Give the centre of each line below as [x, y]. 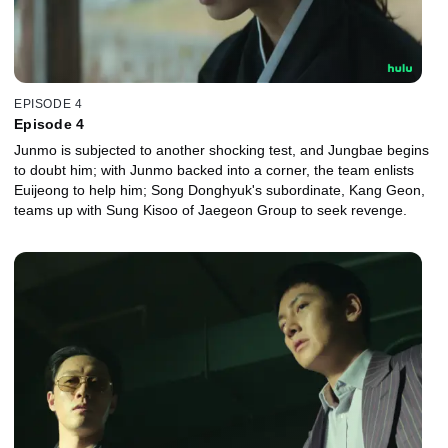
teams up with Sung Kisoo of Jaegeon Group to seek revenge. [210, 210]
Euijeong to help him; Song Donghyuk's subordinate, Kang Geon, [219, 190]
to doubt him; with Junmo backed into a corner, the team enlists [214, 170]
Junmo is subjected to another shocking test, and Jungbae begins [221, 150]
